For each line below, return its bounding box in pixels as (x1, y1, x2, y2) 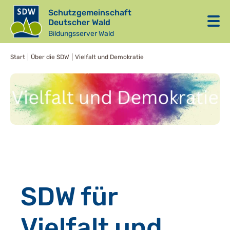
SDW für (21, 181, 118, 212)
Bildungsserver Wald (48, 29, 114, 38)
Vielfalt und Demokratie (75, 53, 144, 61)
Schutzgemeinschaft (48, 8, 131, 17)
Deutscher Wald (48, 17, 110, 27)
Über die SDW (31, 53, 69, 61)
